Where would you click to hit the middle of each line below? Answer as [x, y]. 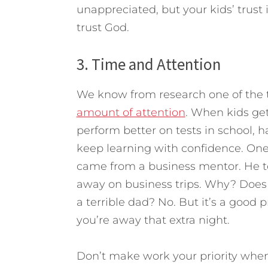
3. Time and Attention [148, 64]
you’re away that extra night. [153, 220]
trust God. [103, 28]
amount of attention [131, 113]
